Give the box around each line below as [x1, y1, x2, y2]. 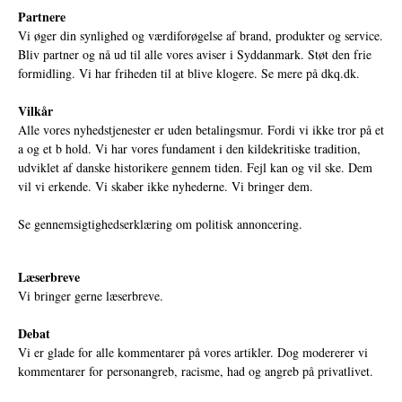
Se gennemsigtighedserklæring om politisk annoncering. [18, 214, 302, 232]
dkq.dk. [321, 64, 360, 82]
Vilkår [18, 100, 53, 120]
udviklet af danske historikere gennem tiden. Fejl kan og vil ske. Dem [18, 158, 372, 176]
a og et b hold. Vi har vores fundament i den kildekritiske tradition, [18, 139, 361, 157]
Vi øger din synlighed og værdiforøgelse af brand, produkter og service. [18, 26, 383, 44]
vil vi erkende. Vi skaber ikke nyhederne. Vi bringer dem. [18, 177, 313, 195]
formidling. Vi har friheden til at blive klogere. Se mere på [18, 64, 321, 82]
